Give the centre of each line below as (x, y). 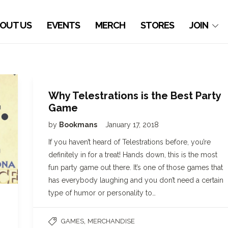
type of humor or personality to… (102, 193)
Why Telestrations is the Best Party (135, 96)
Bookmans (79, 125)
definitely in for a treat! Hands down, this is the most (133, 155)
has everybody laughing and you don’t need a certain (136, 180)
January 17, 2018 (132, 125)
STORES (158, 25)
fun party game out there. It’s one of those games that (136, 167)
